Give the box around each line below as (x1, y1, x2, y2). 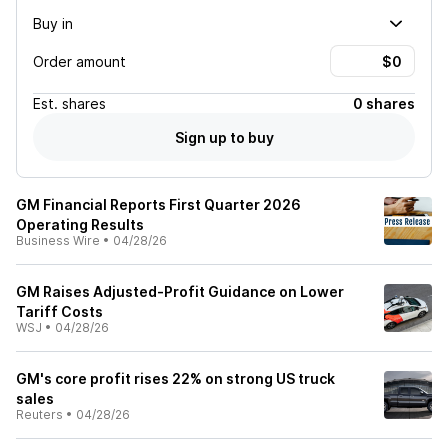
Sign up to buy (174, 128, 274, 146)
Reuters (16, 407, 63, 422)
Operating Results (16, 216, 144, 233)
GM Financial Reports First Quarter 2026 (16, 196, 301, 213)
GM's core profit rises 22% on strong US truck (16, 370, 335, 387)
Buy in (33, 14, 73, 32)
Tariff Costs (16, 303, 103, 320)
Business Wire (16, 233, 100, 248)
